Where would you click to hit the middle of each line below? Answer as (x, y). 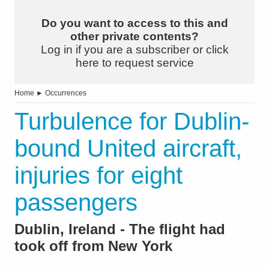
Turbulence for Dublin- (132, 122)
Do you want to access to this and (134, 23)
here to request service (134, 63)
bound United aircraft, (128, 149)
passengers (76, 203)
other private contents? (134, 37)
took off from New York (93, 246)
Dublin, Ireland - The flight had (120, 229)
